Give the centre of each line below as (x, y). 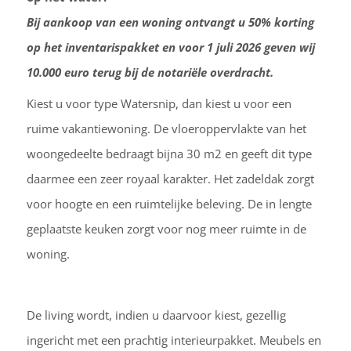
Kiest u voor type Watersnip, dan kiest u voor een (159, 103)
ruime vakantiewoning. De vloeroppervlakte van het (166, 128)
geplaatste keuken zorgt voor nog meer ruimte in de (166, 228)
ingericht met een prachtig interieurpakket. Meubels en (174, 340)
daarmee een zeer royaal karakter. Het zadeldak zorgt (170, 178)
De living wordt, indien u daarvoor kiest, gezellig (156, 315)
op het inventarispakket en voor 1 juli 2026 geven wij (170, 47)
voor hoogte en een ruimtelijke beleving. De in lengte (169, 203)
